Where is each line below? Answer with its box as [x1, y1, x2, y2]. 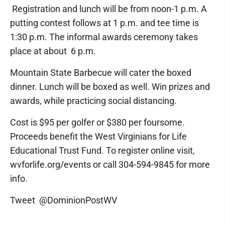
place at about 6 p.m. [10, 46, 96, 56]
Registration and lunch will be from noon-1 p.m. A [10, 4, 207, 14]
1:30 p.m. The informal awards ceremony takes [10, 32, 198, 42]
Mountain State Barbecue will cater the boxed [10, 67, 191, 78]
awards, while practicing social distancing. [10, 95, 179, 106]
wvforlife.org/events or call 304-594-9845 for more [10, 159, 210, 170]
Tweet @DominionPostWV [10, 195, 117, 205]
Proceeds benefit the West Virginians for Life [10, 131, 187, 142]
